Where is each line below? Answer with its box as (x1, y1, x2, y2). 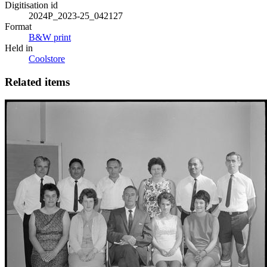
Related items (5, 75, 70, 88)
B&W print (29, 32, 71, 42)
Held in (5, 42, 33, 53)
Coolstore (29, 53, 65, 64)
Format (5, 21, 32, 32)
